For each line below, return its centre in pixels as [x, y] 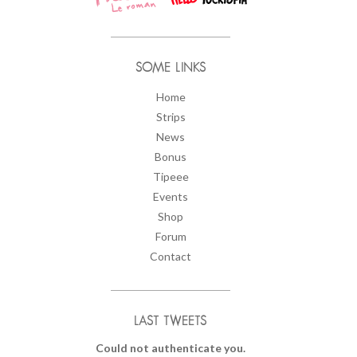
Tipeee [171, 176]
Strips [171, 116]
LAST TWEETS [171, 321]
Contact [171, 256]
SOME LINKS [171, 67]
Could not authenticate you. [171, 347]
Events [171, 196]
